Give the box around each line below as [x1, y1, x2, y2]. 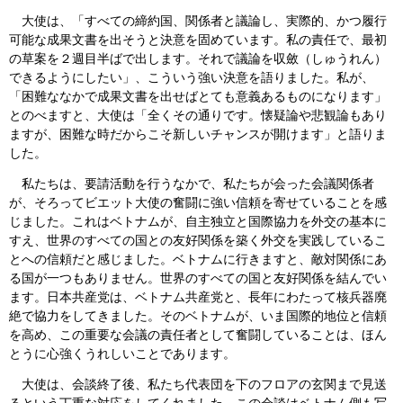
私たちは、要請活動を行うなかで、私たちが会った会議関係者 [9, 175, 374, 191]
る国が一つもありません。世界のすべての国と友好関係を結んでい [9, 270, 387, 285]
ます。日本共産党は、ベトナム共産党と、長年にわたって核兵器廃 [9, 289, 387, 304]
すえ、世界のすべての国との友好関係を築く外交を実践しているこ [9, 232, 387, 247]
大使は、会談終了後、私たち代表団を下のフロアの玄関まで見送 [9, 376, 387, 391]
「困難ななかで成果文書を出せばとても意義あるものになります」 [9, 88, 387, 103]
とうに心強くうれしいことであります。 [9, 345, 236, 361]
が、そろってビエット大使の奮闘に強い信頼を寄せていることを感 [9, 194, 387, 210]
